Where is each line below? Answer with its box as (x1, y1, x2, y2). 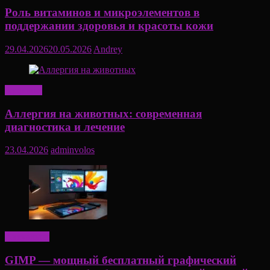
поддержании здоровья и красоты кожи (5, 19, 213, 33)
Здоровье (5, 85, 42, 96)
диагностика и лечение (5, 120, 125, 133)
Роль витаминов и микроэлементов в (5, 6, 199, 19)
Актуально (5, 231, 49, 242)
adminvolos (51, 145, 95, 155)
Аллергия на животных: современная (5, 107, 202, 120)
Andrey (93, 44, 122, 55)
